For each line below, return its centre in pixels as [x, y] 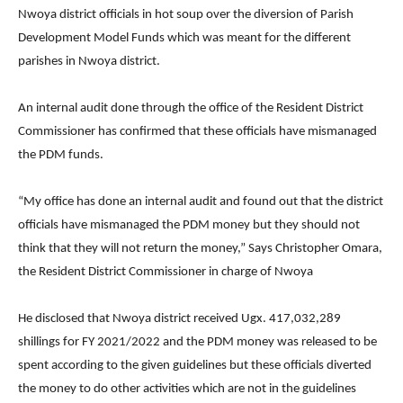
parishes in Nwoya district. [89, 61]
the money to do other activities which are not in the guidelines [187, 389]
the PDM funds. [61, 155]
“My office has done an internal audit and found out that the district [201, 201]
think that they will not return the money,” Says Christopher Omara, [200, 248]
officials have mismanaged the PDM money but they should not [189, 225]
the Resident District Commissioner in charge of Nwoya [166, 272]
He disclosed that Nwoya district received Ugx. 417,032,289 [179, 318]
